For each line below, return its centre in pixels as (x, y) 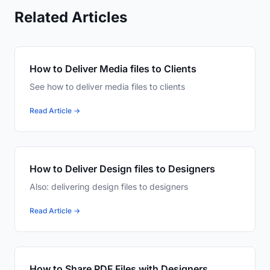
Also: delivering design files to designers (109, 187)
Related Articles (71, 17)
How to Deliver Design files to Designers (122, 169)
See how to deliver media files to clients (107, 87)
